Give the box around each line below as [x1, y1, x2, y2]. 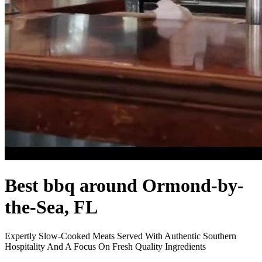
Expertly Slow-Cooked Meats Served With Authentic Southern [5, 230, 236, 241]
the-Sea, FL [5, 196, 98, 218]
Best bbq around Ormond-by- [5, 175, 244, 196]
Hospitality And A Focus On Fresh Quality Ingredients [5, 241, 206, 251]
